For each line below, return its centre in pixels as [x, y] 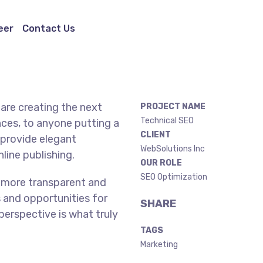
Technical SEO [167, 121]
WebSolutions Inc [173, 149]
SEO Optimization [174, 177]
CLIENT [156, 135]
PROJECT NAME [173, 107]
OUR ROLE [161, 163]
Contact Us [48, 28]
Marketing [159, 245]
